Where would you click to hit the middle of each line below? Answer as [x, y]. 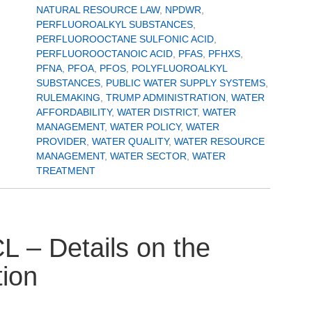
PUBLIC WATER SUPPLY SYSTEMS [186, 83]
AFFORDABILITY [74, 112]
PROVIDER [61, 142]
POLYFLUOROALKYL [179, 69]
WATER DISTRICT [157, 112]
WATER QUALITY [130, 142]
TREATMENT [66, 171]
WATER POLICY [145, 127]
